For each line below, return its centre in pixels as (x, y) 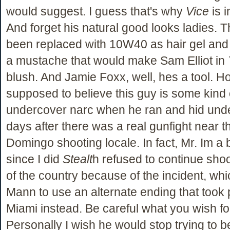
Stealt (78, 159)
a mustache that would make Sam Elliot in (117, 60)
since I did (34, 159)
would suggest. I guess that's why (96, 11)
